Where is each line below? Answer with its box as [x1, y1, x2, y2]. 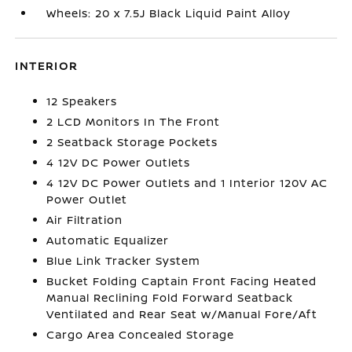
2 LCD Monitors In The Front [46, 114, 221, 129]
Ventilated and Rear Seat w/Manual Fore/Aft [46, 306, 318, 321]
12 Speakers [46, 93, 118, 108]
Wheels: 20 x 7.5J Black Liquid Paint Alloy [46, 5, 291, 20]
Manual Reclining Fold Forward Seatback [46, 290, 294, 305]
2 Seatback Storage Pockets [46, 134, 218, 149]
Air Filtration [46, 212, 123, 227]
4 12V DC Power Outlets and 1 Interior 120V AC [46, 175, 328, 190]
